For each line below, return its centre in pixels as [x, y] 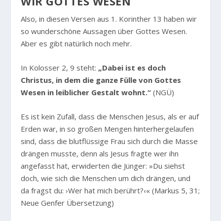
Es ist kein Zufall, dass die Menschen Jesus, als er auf [110, 117]
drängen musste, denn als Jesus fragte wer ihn [100, 154]
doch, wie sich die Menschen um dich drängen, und [106, 178]
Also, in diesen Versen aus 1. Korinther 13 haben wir [109, 19]
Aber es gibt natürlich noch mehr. [76, 44]
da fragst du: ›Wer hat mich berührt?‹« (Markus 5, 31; [110, 191]
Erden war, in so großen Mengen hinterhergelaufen [108, 129]
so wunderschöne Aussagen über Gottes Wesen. [104, 31]
